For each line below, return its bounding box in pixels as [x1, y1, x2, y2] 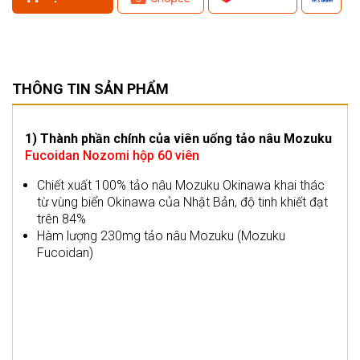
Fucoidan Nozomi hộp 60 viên [25, 147, 199, 163]
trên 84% [37, 211, 86, 227]
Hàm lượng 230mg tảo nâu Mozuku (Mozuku [37, 227, 285, 243]
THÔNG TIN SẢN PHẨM [12, 80, 169, 97]
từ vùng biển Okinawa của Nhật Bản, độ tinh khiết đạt [37, 194, 328, 210]
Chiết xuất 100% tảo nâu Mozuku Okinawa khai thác [37, 177, 325, 193]
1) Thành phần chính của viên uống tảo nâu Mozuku [25, 130, 332, 146]
